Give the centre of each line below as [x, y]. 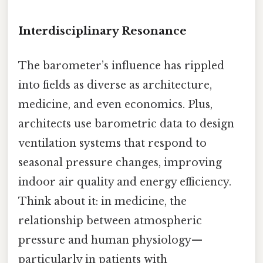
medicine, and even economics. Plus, [115, 105]
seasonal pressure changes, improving [120, 163]
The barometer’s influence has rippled [121, 66]
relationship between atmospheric [110, 221]
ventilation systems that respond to [112, 144]
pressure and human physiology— [110, 240]
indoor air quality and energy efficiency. [125, 182]
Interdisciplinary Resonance [102, 31]
